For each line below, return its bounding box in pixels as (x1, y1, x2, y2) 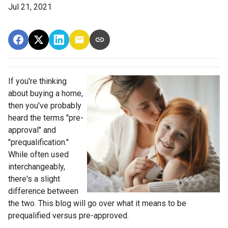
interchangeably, (8, 161, 65, 172)
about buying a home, (8, 88, 83, 98)
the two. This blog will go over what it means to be (8, 198, 186, 208)
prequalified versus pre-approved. (8, 210, 129, 220)
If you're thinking (8, 76, 67, 86)
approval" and (8, 125, 56, 135)
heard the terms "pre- (8, 112, 83, 123)
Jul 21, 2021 (8, 2, 52, 12)
